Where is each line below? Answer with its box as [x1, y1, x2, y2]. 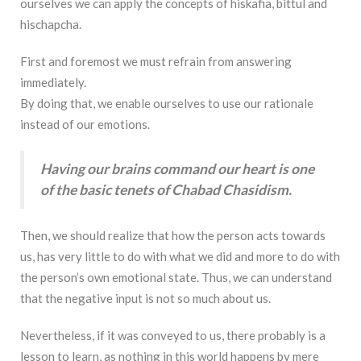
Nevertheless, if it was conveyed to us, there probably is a [20, 328, 326, 343]
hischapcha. [20, 17, 81, 32]
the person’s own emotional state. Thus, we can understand [20, 270, 332, 285]
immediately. [20, 75, 86, 90]
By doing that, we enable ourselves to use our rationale [20, 96, 313, 111]
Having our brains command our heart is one [40, 160, 314, 178]
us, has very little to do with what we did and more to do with [20, 249, 340, 264]
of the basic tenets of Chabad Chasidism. [40, 181, 292, 199]
